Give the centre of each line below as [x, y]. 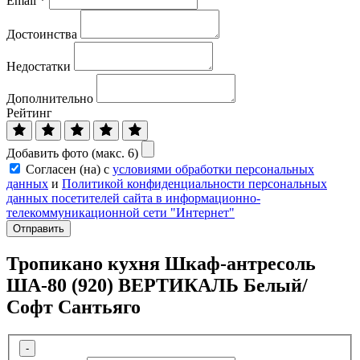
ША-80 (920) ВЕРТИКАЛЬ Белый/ [157, 285]
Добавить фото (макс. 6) [72, 153]
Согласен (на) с [69, 170]
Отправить [39, 229]
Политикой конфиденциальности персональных [194, 184]
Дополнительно [50, 99]
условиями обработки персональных [213, 170]
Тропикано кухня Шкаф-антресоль [161, 263]
